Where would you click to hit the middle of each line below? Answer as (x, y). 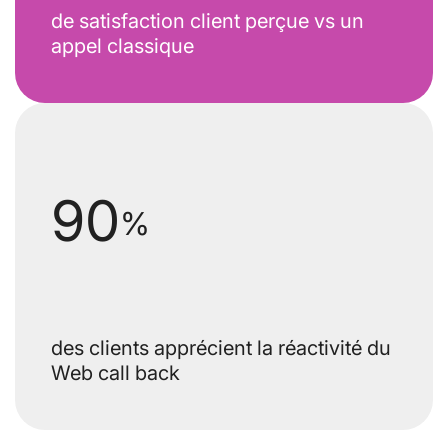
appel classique (122, 45)
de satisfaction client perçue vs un (207, 20)
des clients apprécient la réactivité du (221, 347)
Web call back (115, 372)
